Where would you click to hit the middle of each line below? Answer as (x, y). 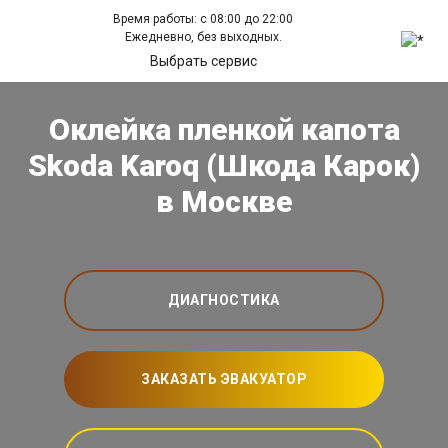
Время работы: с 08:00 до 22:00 (203, 19)
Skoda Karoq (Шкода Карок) (224, 166)
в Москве (224, 202)
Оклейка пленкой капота (224, 130)
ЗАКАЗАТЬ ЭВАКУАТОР (224, 379)
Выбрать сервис (203, 61)
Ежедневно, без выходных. (203, 37)
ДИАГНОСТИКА (224, 300)
